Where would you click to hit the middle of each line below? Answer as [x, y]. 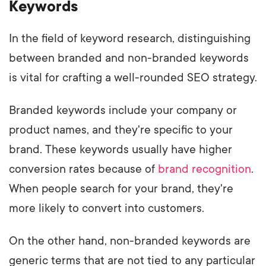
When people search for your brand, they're [121, 189]
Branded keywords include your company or [123, 110]
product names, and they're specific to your [121, 130]
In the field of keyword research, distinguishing [130, 38]
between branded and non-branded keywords [129, 58]
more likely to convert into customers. [107, 208]
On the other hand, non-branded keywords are [130, 241]
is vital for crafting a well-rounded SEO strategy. [133, 77]
